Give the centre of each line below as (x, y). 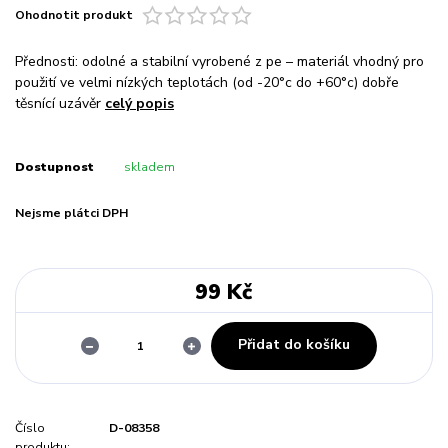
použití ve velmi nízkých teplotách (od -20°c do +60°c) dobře (207, 83)
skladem (149, 167)
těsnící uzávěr (60, 104)
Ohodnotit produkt (74, 15)
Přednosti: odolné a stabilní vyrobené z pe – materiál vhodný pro (219, 62)
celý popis (139, 104)
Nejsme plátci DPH (71, 213)
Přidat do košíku (293, 345)
